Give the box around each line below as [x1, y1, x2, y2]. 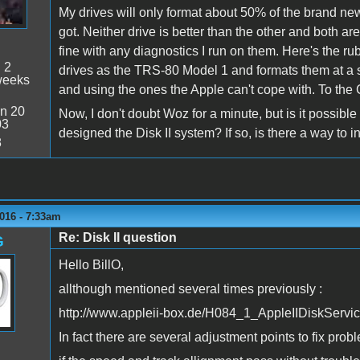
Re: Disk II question [58, 230, 177, 244]
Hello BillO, [58, 257, 124, 272]
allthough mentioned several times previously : [58, 281, 322, 296]
